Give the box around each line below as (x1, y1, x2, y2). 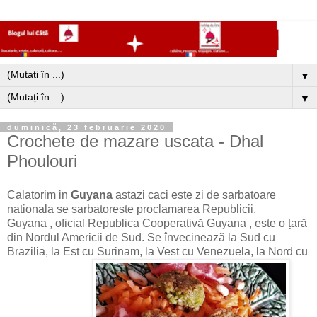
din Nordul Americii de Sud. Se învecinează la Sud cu (7, 231, 275, 244)
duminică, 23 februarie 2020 (7, 123, 166, 132)
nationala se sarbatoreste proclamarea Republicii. (7, 203, 256, 216)
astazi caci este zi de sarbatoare (115, 189, 276, 202)
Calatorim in (7, 189, 71, 202)
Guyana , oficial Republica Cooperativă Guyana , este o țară (7, 217, 307, 230)
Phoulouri (7, 151, 77, 171)
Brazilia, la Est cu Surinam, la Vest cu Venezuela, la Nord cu (7, 246, 308, 258)
